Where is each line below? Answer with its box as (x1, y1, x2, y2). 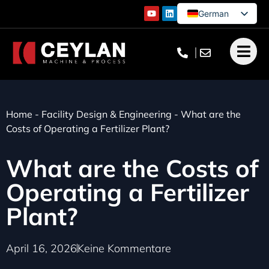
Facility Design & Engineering (41, 108, 172, 120)
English (198, 28, 226, 38)
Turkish (198, 67, 226, 78)
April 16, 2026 (6, 241, 77, 256)
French (198, 47, 225, 58)
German (198, 8, 229, 19)
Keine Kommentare (77, 241, 171, 256)
